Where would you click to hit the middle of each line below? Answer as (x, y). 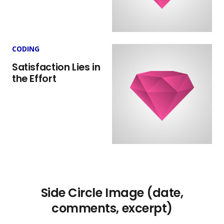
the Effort (34, 79)
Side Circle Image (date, (112, 193)
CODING (26, 49)
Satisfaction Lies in (56, 67)
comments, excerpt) (112, 208)
